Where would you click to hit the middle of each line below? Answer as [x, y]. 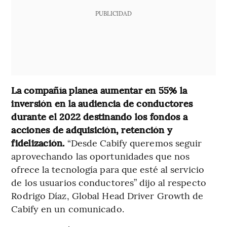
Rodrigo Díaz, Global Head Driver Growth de [107, 195]
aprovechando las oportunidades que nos [101, 156]
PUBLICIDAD [113, 13]
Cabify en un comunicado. [68, 208]
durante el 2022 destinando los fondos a [99, 116]
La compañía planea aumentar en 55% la [99, 90]
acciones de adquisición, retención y [92, 129]
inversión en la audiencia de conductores [102, 103]
